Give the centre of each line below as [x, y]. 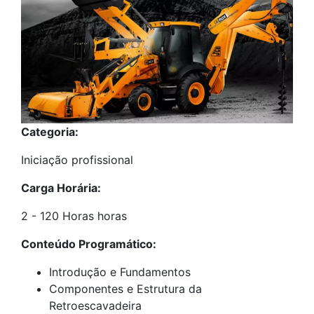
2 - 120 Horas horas [74, 216]
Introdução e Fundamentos [120, 272]
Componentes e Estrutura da [125, 288]
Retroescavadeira [95, 305]
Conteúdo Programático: [89, 244]
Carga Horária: [61, 187]
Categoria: [50, 131]
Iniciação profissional [77, 159]
